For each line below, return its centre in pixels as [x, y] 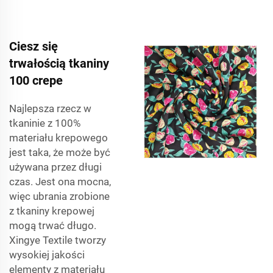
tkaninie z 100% [45, 123]
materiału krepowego [58, 137]
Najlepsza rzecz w [50, 108]
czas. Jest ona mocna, [60, 181]
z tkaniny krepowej [52, 211]
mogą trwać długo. [53, 225]
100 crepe [36, 80]
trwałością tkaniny [59, 63]
